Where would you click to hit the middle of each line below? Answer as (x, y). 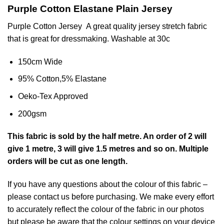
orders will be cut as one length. (67, 161)
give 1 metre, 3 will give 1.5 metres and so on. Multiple (108, 149)
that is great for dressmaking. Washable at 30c (89, 39)
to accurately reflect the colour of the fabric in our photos (106, 209)
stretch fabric (183, 26)
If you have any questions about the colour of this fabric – (107, 184)
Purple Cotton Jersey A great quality (73, 26)
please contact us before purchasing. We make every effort (111, 197)
